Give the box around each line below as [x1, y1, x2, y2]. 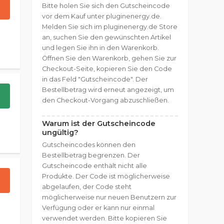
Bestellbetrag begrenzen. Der [42, 151, 140, 159]
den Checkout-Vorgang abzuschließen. [42, 96, 169, 104]
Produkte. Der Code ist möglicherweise [42, 172, 170, 180]
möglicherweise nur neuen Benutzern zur [42, 193, 176, 201]
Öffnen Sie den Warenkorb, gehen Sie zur [42, 54, 176, 62]
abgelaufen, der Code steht [42, 183, 131, 190]
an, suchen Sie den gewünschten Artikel [42, 33, 171, 41]
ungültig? [42, 128, 78, 137]
